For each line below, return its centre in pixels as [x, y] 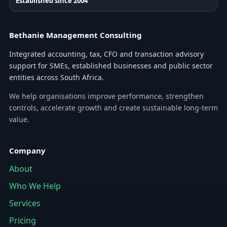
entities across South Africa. [56, 78]
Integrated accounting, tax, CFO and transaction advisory [106, 54]
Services [25, 203]
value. [19, 120]
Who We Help [35, 186]
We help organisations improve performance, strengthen [106, 96]
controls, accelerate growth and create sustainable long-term [113, 108]
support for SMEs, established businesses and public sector [111, 66]
